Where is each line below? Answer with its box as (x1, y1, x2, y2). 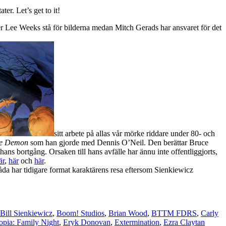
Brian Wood (108, 208, 147, 217)
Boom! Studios (56, 208, 104, 217)
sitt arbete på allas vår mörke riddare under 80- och (54, 129, 215, 138)
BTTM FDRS (151, 208, 197, 217)
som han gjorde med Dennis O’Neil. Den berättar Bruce (28, 138, 208, 147)
